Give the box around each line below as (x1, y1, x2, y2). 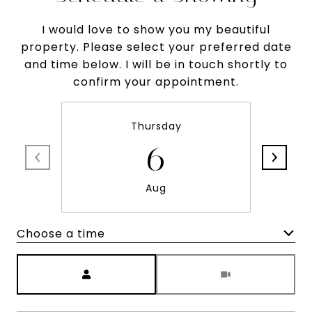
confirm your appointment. (73, 74, 239, 90)
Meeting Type (156, 255, 240, 271)
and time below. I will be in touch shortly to (24, 56, 288, 72)
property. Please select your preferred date (20, 39, 292, 55)
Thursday (130, 119, 182, 133)
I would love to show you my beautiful (42, 22, 270, 38)
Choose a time (17, 225, 105, 242)
